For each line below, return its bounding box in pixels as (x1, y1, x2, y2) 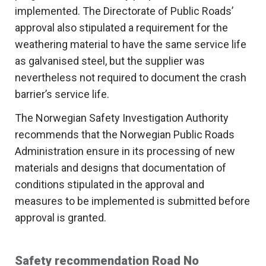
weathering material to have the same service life (15, 38, 246, 51)
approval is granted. (15, 211, 106, 224)
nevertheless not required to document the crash (15, 71, 246, 84)
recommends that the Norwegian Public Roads (15, 128, 235, 141)
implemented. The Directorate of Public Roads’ (15, 5, 233, 18)
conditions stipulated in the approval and (15, 178, 204, 191)
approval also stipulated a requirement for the (15, 21, 228, 34)
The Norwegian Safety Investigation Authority (15, 112, 229, 125)
